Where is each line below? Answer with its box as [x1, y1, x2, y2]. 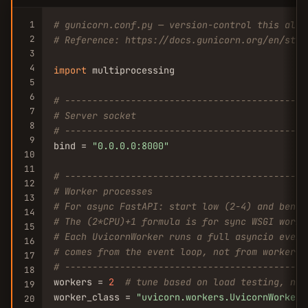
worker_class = [54, 291, 136, 303]
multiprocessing [87, 64, 175, 76]
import [54, 64, 87, 76]
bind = [54, 140, 92, 152]
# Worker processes [54, 185, 153, 197]
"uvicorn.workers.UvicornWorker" [136, 291, 307, 303]
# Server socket [54, 109, 136, 122]
